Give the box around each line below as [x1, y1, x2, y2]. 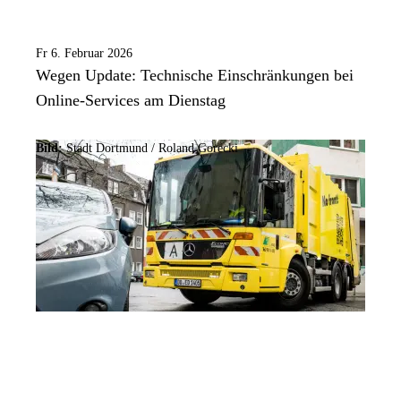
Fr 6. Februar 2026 [36, 47, 132, 61]
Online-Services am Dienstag [36, 91, 226, 110]
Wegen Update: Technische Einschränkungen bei [36, 66, 354, 85]
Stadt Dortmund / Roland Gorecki [63, 141, 238, 156]
